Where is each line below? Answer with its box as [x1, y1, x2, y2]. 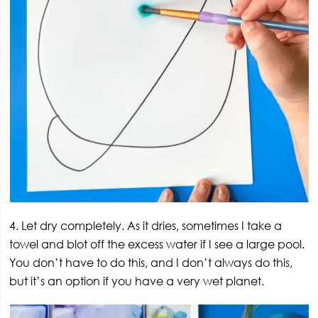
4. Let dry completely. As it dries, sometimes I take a [9, 218, 283, 233]
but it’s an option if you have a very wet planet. [9, 273, 268, 288]
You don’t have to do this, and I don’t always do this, [9, 255, 293, 270]
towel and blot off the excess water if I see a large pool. [9, 236, 305, 251]
